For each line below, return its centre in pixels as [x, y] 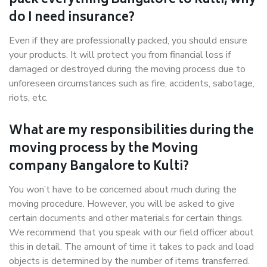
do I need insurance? [72, 18]
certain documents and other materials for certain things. [126, 218]
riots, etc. [28, 98]
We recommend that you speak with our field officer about [131, 232]
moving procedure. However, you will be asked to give [122, 204]
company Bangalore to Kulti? [99, 167]
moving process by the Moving [103, 149]
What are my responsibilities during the [131, 131]
